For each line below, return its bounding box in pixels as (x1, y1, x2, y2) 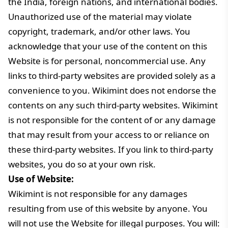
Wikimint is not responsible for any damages (8, 188, 187, 199)
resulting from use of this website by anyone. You (8, 203, 208, 214)
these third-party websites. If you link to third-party (8, 144, 213, 155)
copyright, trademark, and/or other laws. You (8, 25, 190, 37)
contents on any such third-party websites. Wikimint (8, 99, 218, 111)
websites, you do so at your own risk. (8, 158, 156, 170)
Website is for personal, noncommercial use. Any (8, 55, 206, 67)
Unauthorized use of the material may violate (8, 11, 192, 22)
